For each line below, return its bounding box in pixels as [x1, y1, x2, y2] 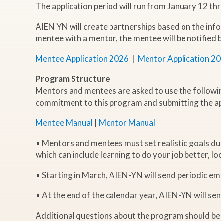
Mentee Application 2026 [36, 53, 129, 64]
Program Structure [36, 73, 110, 84]
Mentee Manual [36, 117, 93, 128]
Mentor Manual [99, 117, 155, 128]
